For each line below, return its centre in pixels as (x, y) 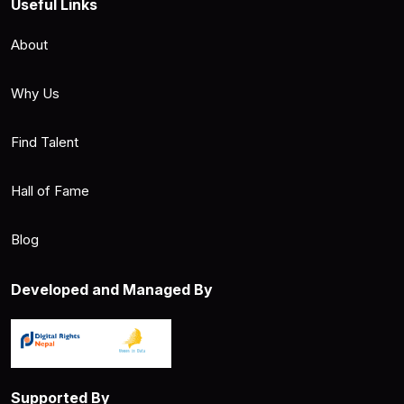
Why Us (35, 94)
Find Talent (45, 142)
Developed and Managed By (112, 290)
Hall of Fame (50, 191)
